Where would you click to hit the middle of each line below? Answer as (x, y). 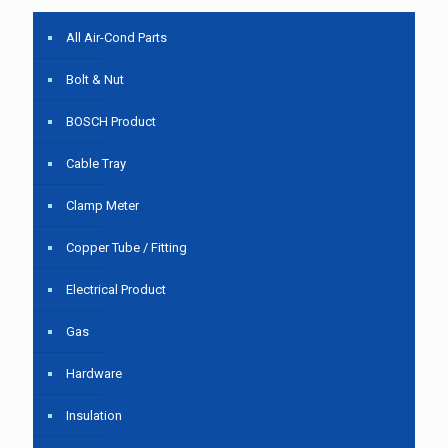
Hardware (94, 373)
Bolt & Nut (95, 79)
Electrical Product (116, 289)
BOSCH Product (111, 121)
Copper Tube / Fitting (126, 247)
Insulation (94, 415)
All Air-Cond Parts (116, 37)
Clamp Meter (102, 205)
